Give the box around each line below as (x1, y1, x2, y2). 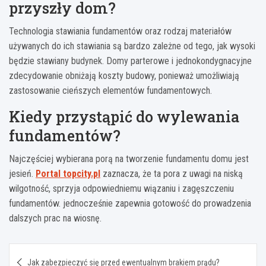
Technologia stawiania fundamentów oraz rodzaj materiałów (9, 26, 232, 37)
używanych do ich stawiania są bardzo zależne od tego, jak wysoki (9, 40, 255, 52)
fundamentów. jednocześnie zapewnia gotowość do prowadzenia (9, 198, 251, 210)
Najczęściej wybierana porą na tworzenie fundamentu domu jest (9, 153, 249, 165)
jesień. (9, 168, 36, 180)
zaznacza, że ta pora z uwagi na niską (100, 168, 243, 180)
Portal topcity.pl (36, 168, 100, 180)
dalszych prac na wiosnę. (9, 213, 102, 224)
